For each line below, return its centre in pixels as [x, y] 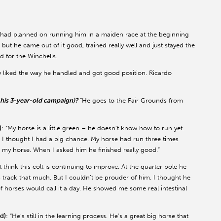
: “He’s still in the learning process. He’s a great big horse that [97, 216]
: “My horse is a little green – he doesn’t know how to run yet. [93, 128]
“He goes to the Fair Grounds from [130, 100]
